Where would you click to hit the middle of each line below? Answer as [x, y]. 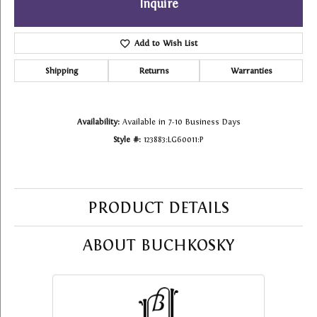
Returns [154, 71]
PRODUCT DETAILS [158, 208]
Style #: [127, 140]
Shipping [61, 71]
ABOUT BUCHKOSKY [158, 245]
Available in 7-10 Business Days [181, 122]
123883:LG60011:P [174, 140]
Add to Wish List [166, 44]
